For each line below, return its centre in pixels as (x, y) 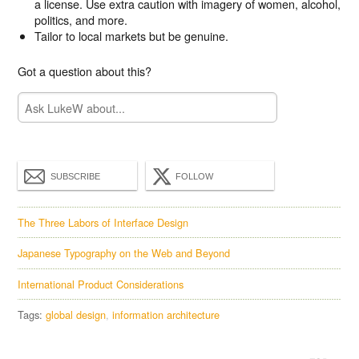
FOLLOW (195, 176)
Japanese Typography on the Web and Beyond (124, 253)
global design (76, 315)
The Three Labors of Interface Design (103, 222)
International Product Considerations (101, 284)
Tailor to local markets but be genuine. (131, 36)
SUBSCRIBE (76, 176)
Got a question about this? (85, 71)
